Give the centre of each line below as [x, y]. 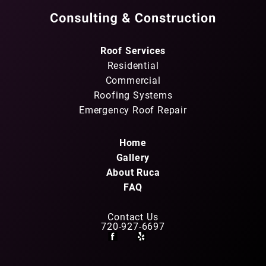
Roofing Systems [133, 94]
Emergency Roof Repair [133, 109]
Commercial [133, 80]
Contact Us [133, 216]
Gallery [133, 157]
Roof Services [133, 50]
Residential [133, 65]
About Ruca [133, 172]
